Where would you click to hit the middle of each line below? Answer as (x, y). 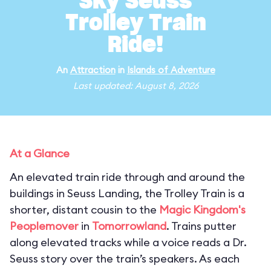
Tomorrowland (129, 226)
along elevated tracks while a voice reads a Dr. (128, 242)
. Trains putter (201, 226)
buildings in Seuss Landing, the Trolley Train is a (127, 193)
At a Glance (40, 153)
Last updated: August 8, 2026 (135, 86)
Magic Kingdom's (202, 210)
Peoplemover (44, 226)
